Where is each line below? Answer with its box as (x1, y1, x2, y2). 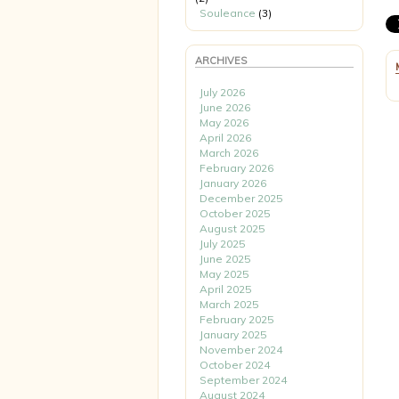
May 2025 (199, 267, 248, 281)
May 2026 (199, 116, 248, 129)
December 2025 (199, 191, 282, 205)
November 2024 (199, 343, 282, 356)
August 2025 (199, 222, 265, 235)
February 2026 (199, 161, 273, 175)
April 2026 (199, 131, 251, 144)
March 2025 (199, 297, 258, 311)
